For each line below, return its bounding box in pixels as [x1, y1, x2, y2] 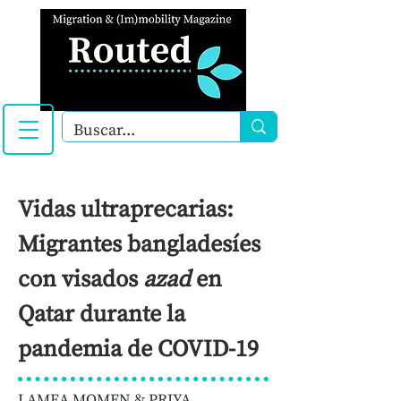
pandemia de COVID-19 [18, 335, 259, 364]
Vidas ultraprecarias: [18, 195, 234, 225]
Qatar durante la [18, 300, 185, 329]
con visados [18, 265, 143, 294]
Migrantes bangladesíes [18, 230, 260, 260]
